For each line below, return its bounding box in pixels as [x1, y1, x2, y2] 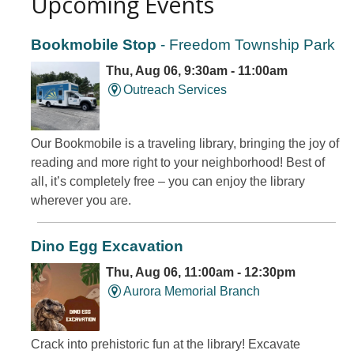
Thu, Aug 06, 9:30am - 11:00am [105, 63, 288, 77]
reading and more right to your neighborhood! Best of [31, 155, 325, 169]
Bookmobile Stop [31, 36, 156, 53]
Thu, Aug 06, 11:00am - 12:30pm [105, 265, 296, 279]
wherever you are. [31, 193, 131, 207]
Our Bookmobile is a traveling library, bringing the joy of [31, 136, 339, 150]
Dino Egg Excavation [31, 237, 183, 254]
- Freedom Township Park [156, 36, 335, 53]
